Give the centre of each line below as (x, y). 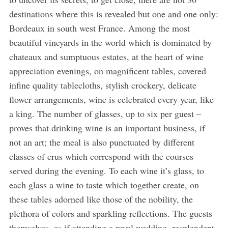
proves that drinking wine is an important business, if (107, 127)
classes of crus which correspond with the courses (101, 156)
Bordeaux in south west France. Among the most (99, 28)
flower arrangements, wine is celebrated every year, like (111, 99)
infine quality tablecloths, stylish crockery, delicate (103, 85)
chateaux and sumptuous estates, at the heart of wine (106, 56)
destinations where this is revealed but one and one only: (113, 13)
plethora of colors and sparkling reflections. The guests (110, 213)
